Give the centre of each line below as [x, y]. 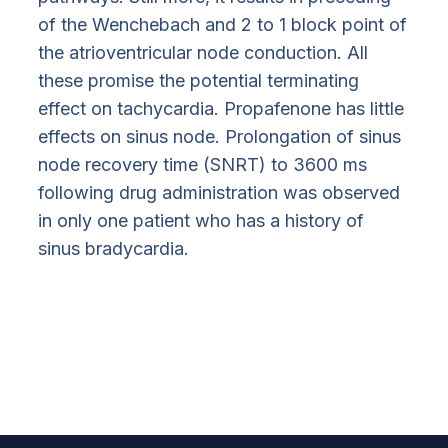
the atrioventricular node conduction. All [203, 52]
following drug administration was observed [219, 192]
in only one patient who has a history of [201, 220]
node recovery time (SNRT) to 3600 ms [203, 164]
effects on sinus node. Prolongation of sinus [220, 136]
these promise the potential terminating [199, 80]
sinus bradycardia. [114, 248]
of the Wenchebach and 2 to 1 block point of [223, 24]
